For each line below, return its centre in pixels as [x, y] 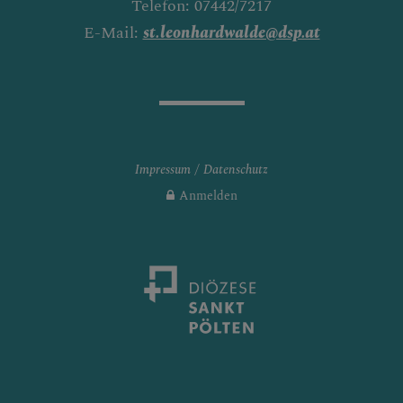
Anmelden [208, 195]
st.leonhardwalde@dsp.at [231, 32]
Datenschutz [236, 169]
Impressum [163, 169]
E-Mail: [113, 32]
